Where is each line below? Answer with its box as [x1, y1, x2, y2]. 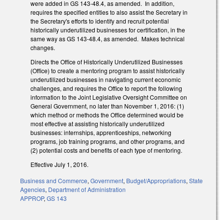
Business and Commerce [20, 176, 87, 185]
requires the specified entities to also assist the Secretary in [30, 8, 188, 17]
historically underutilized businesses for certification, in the [30, 26, 185, 34]
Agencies [20, 185, 45, 193]
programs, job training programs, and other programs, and [30, 137, 185, 146]
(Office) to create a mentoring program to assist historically [30, 66, 185, 75]
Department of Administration [48, 185, 126, 193]
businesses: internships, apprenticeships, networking [30, 128, 171, 137]
